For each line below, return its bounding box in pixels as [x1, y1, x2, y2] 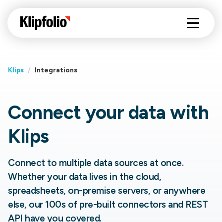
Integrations [35, 66, 77, 74]
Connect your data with [8, 101, 209, 124]
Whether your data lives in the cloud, [8, 171, 162, 182]
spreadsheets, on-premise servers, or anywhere [8, 185, 206, 196]
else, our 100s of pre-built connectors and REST [8, 199, 208, 210]
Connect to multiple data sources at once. [8, 157, 184, 168]
